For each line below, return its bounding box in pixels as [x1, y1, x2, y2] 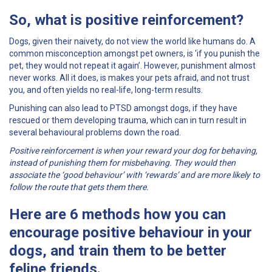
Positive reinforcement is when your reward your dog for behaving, [9, 145, 257, 155]
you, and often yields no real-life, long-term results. [9, 84, 205, 95]
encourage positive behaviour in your [9, 223, 252, 241]
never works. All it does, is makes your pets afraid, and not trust [9, 72, 250, 83]
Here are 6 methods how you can [9, 205, 226, 223]
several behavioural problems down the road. [9, 127, 183, 137]
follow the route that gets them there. [9, 182, 151, 192]
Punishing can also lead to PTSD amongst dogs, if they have [9, 103, 237, 113]
